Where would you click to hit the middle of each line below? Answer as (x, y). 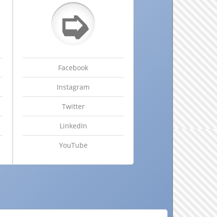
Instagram (73, 87)
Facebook (73, 68)
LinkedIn (73, 126)
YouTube (73, 145)
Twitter (73, 107)
